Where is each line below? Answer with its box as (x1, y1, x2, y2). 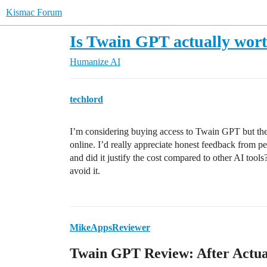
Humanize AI (70, 57, 120, 67)
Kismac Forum (6, 7, 62, 17)
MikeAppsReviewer (70, 222, 150, 232)
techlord (70, 94, 103, 104)
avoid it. (70, 166, 100, 176)
